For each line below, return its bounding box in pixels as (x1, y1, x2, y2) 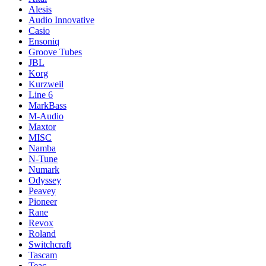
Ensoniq (28, 36, 59, 46)
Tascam (28, 250, 57, 260)
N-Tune (28, 154, 58, 164)
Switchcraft (28, 239, 71, 249)
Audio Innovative (28, 15, 94, 25)
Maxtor (28, 122, 56, 132)
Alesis (28, 4, 52, 14)
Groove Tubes (28, 47, 82, 57)
